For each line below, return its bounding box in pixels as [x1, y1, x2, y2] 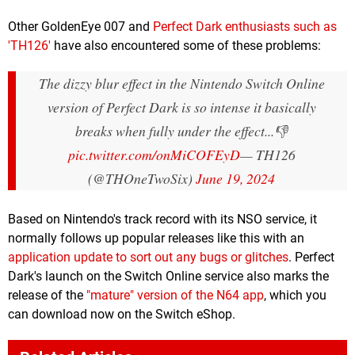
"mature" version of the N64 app [86, 287, 264, 303]
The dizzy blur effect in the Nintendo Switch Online [38, 73, 325, 93]
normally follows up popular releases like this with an [8, 230, 304, 246]
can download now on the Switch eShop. [8, 306, 235, 322]
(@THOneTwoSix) [88, 168, 196, 188]
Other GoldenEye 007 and [8, 18, 153, 34]
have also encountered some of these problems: [51, 37, 321, 53]
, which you [264, 287, 326, 303]
